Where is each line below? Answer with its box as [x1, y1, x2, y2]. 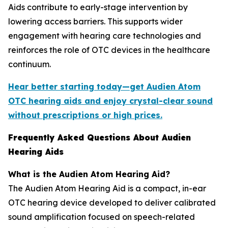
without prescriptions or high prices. [8, 109, 162, 120]
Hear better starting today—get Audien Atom [8, 81, 201, 92]
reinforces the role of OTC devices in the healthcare [8, 44, 210, 55]
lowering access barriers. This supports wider [8, 16, 183, 26]
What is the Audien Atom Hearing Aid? [8, 168, 170, 179]
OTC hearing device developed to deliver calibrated [8, 197, 216, 208]
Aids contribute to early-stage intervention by [8, 2, 188, 12]
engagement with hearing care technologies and [8, 30, 201, 41]
